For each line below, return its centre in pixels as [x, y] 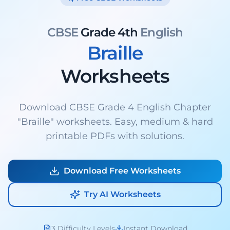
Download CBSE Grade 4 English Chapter [115, 107]
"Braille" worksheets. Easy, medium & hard [115, 122]
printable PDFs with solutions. [115, 136]
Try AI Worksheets [122, 194]
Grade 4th [111, 32]
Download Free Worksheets [122, 171]
